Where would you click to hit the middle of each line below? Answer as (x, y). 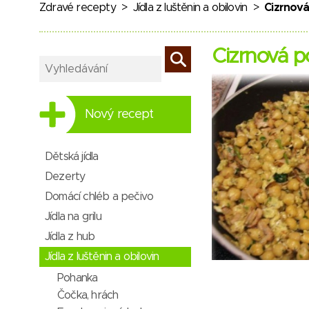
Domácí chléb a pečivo (99, 197)
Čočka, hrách (88, 295)
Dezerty (65, 177)
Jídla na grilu (73, 217)
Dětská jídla (72, 157)
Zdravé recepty (78, 8)
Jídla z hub (70, 237)
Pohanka (78, 278)
